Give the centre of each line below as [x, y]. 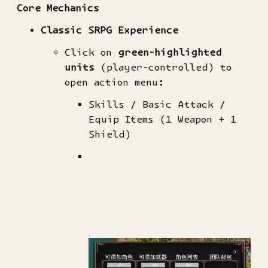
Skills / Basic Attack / [157, 104]
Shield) [110, 134]
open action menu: [115, 82]
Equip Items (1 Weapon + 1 [162, 119]
